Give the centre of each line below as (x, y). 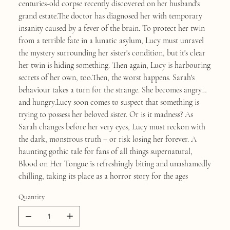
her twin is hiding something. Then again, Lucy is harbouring (114, 65)
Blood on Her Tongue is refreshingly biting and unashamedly (114, 164)
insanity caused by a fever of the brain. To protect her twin (111, 28)
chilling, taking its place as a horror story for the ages (103, 176)
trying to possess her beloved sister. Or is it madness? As (106, 114)
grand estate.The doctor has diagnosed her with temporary (110, 16)
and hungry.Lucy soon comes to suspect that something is (109, 102)
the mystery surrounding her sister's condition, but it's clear (112, 53)
